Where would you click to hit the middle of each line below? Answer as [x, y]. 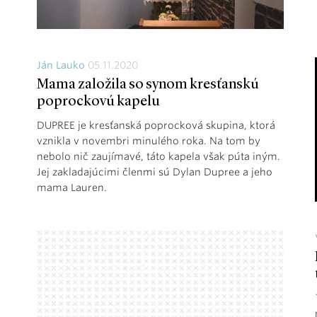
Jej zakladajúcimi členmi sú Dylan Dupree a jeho [155, 172]
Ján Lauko [61, 65]
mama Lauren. [72, 188]
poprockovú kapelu [98, 102]
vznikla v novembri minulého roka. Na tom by [149, 141]
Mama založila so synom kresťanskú [148, 85]
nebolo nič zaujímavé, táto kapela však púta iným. [158, 157]
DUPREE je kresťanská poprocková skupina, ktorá [156, 126]
